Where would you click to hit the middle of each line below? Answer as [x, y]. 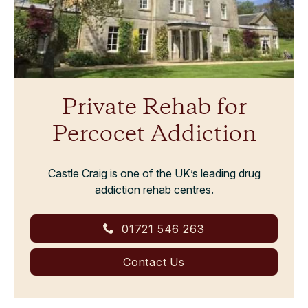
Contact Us [154, 262]
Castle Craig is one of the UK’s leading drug [154, 173]
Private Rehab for [154, 108]
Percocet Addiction [154, 135]
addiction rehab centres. [154, 189]
